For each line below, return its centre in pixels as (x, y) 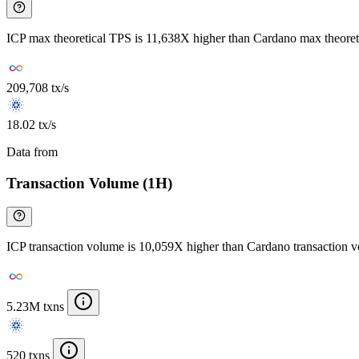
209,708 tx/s (38, 87)
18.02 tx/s (31, 124)
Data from (34, 151)
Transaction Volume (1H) (89, 183)
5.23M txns (35, 307)
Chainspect (89, 151)
